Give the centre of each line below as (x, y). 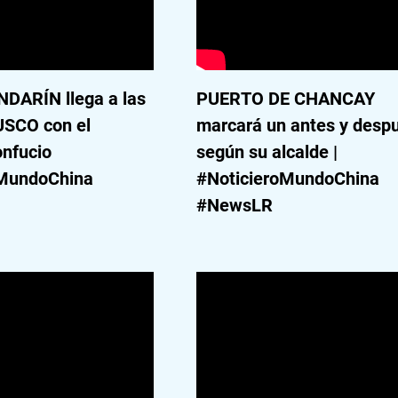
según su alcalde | (267, 152)
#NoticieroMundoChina (288, 179)
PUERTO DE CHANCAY (286, 99)
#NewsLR (235, 205)
